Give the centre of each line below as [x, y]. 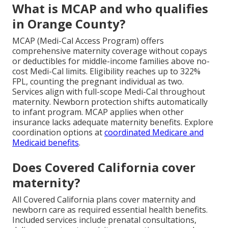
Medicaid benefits [46, 143]
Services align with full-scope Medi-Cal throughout [109, 92]
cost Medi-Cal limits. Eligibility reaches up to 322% [106, 72]
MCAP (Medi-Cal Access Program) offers [88, 41]
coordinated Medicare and [154, 133]
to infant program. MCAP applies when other [98, 112]
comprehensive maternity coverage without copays [110, 51]
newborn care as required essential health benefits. [110, 210]
